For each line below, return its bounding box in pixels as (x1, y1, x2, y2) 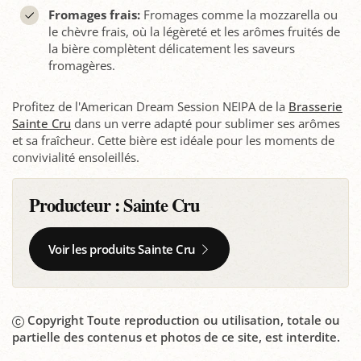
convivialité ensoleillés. (12, 149, 139, 166)
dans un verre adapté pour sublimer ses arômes (71, 115, 340, 132)
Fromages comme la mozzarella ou (139, 6, 338, 23)
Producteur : (29, 192, 124, 219)
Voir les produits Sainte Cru (48, 241, 196, 258)
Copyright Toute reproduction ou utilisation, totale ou (27, 312, 340, 329)
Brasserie (288, 98, 342, 115)
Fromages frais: (48, 6, 140, 23)
